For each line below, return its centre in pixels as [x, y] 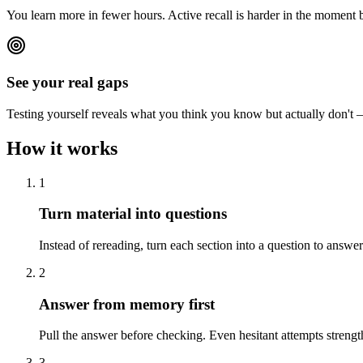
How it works [62, 148]
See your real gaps [67, 83]
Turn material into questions [133, 214]
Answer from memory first [127, 304]
